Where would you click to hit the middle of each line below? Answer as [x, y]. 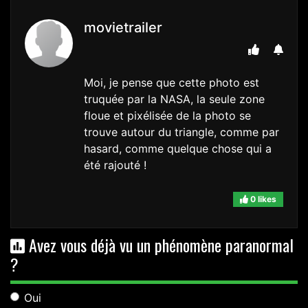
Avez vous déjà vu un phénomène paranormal [159, 244]
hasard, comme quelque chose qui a [178, 148]
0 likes [262, 199]
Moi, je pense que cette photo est [172, 82]
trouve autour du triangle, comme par [181, 132]
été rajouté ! [115, 165]
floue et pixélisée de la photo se [167, 115]
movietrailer [123, 27]
